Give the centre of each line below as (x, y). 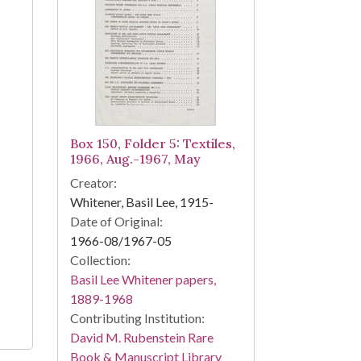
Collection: (100, 260)
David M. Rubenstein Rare (141, 338)
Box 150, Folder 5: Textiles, (152, 144)
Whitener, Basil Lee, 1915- (141, 202)
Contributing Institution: (137, 318)
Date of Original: (116, 222)
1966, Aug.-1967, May (135, 159)
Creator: (93, 183)
